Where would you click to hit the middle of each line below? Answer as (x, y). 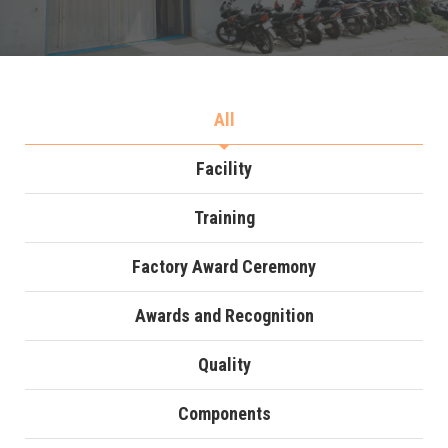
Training (224, 217)
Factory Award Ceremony (224, 266)
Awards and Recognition (224, 315)
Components (224, 413)
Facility (224, 168)
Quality (224, 364)
